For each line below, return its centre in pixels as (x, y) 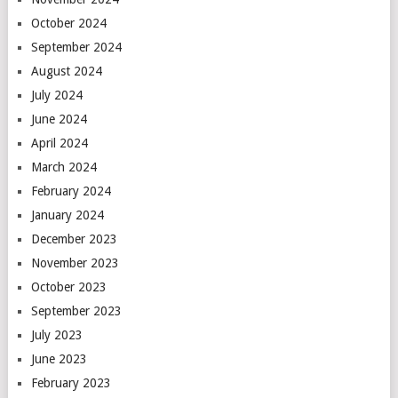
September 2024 (76, 47)
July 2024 (56, 95)
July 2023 (56, 334)
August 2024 (66, 71)
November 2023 (75, 263)
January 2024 (67, 215)
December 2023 (74, 239)
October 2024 (68, 23)
